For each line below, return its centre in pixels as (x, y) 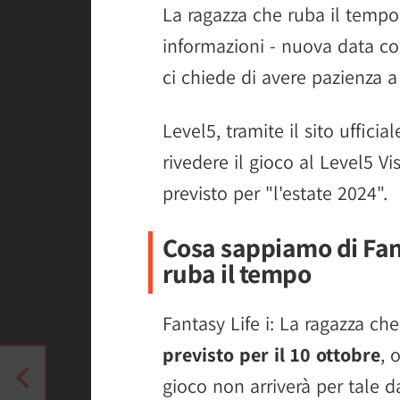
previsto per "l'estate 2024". (275, 192)
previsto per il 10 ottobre (271, 354)
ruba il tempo (237, 273)
